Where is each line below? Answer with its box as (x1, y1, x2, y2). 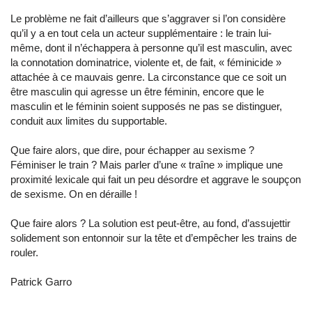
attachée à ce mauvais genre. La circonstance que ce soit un (10, 71, 286, 84)
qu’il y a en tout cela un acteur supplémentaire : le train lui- (10, 27, 272, 40)
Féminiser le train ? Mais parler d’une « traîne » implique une (10, 159, 283, 171)
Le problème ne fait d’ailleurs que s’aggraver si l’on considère (10, 13, 286, 25)
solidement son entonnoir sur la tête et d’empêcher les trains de (10, 232, 297, 244)
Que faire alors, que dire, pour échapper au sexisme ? (10, 144, 254, 157)
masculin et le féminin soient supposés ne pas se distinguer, (10, 100, 282, 113)
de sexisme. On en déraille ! (10, 188, 137, 201)
